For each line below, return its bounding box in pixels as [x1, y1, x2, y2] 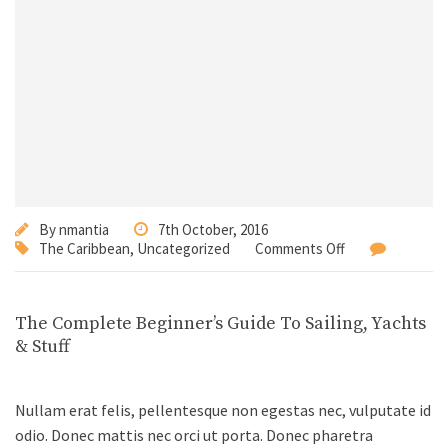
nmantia [59, 220, 109, 240]
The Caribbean [39, 239, 130, 259]
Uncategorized [137, 239, 230, 259]
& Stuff [15, 335, 70, 359]
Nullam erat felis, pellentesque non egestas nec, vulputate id [15, 400, 431, 421]
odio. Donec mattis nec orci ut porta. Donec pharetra [15, 425, 373, 446]
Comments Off [255, 239, 345, 259]
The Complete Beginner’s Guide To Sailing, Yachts [15, 312, 426, 336]
